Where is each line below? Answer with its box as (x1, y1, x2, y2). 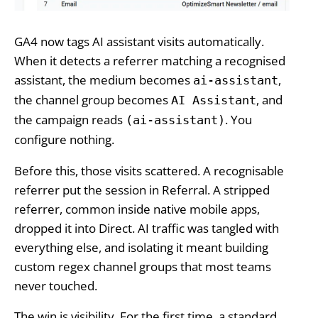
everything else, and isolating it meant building (13, 238, 268, 256)
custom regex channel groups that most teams (13, 258, 271, 275)
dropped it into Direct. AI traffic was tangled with (13, 219, 279, 236)
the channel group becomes (13, 92, 171, 109)
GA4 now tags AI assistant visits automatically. (13, 33, 264, 50)
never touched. (13, 277, 97, 294)
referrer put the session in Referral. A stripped (13, 181, 270, 198)
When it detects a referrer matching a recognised (13, 53, 285, 70)
